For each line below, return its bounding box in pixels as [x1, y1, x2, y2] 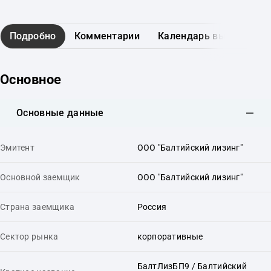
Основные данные [16, 107, 104, 119]
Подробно [10, 30, 56, 42]
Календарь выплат [158, 30, 249, 42]
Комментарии [74, 30, 140, 42]
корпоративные [137, 231, 203, 241]
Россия [137, 201, 167, 212]
